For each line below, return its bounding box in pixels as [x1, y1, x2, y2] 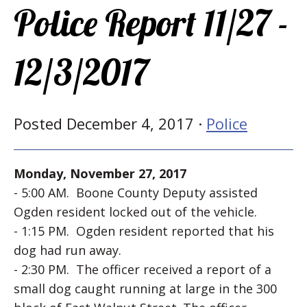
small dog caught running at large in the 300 [14, 280, 277, 297]
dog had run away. [14, 242, 121, 258]
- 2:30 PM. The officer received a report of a [14, 261, 271, 278]
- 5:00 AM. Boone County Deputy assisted [14, 184, 258, 201]
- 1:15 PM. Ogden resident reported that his [14, 223, 274, 239]
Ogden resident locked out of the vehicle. [14, 204, 257, 220]
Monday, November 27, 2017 [14, 165, 186, 182]
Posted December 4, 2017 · [14, 113, 206, 134]
